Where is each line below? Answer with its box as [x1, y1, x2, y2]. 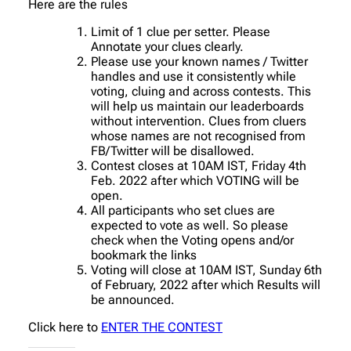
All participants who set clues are [91, 202, 275, 218]
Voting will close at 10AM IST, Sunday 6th [91, 262, 322, 277]
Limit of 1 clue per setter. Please [91, 24, 270, 39]
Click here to [28, 319, 101, 335]
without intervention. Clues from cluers [91, 113, 306, 128]
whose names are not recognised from [91, 128, 306, 143]
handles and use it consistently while [91, 68, 296, 84]
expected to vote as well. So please [91, 217, 288, 233]
